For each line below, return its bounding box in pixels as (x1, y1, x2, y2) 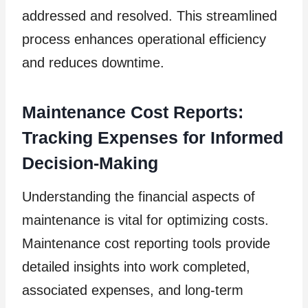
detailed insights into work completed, (22, 258, 250, 274)
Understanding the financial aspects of (22, 188, 255, 204)
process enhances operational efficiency (22, 31, 266, 47)
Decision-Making (22, 153, 158, 173)
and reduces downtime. (22, 54, 164, 70)
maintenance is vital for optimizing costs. (22, 212, 269, 228)
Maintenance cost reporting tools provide (22, 235, 270, 251)
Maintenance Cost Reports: (22, 102, 243, 122)
